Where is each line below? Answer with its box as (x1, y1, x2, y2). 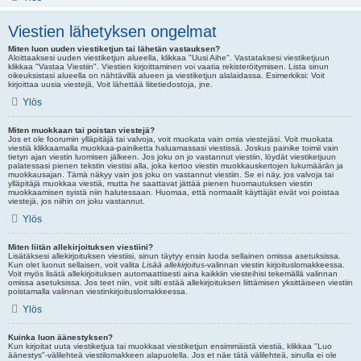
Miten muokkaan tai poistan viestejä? (8, 126, 155, 135)
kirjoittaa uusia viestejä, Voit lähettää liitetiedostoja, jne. (8, 80, 213, 89)
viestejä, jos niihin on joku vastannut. (8, 197, 145, 205)
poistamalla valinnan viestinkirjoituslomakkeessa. (8, 287, 188, 296)
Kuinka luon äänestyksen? (8, 333, 113, 342)
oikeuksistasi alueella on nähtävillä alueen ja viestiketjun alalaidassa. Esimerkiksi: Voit (8, 71, 325, 80)
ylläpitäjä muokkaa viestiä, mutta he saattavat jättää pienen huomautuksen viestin (8, 179, 313, 188)
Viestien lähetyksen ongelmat (8, 23, 217, 40)
